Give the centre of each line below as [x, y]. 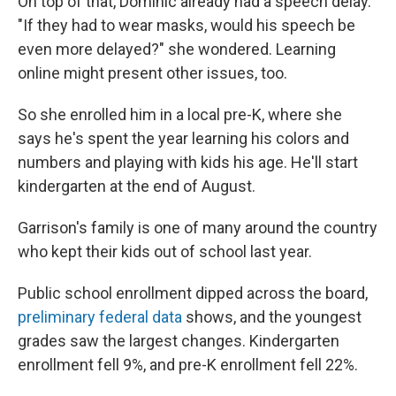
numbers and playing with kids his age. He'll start [188, 163]
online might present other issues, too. [152, 73]
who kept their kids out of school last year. [165, 252]
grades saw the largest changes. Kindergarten [179, 341]
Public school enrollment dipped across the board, [193, 293]
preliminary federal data [102, 317]
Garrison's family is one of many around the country [198, 228]
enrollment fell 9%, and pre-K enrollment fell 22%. [188, 365]
